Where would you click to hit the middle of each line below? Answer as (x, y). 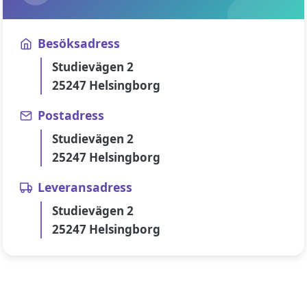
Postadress (71, 115)
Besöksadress (79, 43)
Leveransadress (85, 187)
